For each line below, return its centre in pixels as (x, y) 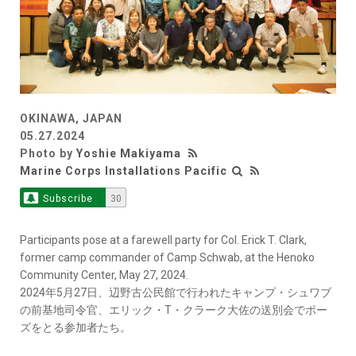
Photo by (48, 154)
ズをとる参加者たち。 (75, 328)
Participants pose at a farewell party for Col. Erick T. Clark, (163, 240)
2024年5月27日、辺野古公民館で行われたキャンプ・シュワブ (176, 293)
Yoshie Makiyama (129, 154)
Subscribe (68, 199)
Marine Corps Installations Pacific (124, 171)
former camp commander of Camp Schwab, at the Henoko (167, 258)
